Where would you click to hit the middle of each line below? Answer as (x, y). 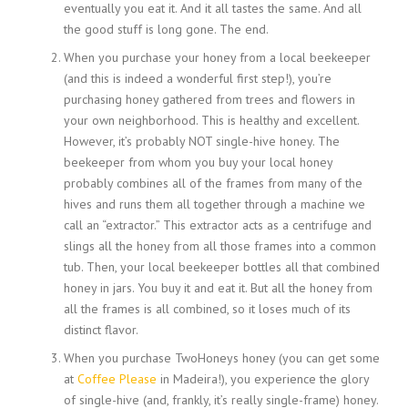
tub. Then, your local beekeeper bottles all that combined (222, 266)
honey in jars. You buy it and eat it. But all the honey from (218, 287)
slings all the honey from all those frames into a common (220, 245)
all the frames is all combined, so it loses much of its (207, 308)
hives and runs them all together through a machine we (214, 204)
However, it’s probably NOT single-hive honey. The (202, 141)
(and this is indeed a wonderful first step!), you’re (198, 78)
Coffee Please (117, 378)
